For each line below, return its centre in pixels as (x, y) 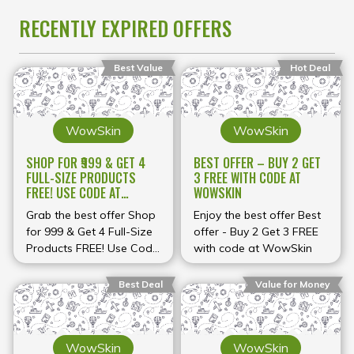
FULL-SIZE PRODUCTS (81, 178)
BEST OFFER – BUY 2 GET (257, 163)
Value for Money (293, 284)
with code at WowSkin (253, 249)
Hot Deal (310, 67)
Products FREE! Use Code (92, 249)
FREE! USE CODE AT (73, 193)
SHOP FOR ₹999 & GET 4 (86, 163)
